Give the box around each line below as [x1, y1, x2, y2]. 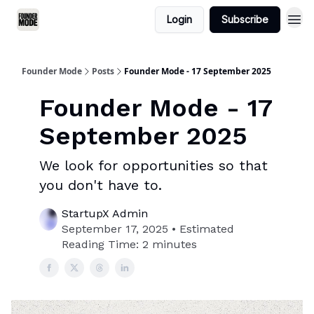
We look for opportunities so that [39, 157, 268, 174]
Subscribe [221, 13, 268, 25]
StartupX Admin [62, 207, 149, 220]
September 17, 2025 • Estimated [62, 222, 235, 235]
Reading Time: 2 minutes [62, 238, 198, 251]
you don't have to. [39, 177, 162, 193]
